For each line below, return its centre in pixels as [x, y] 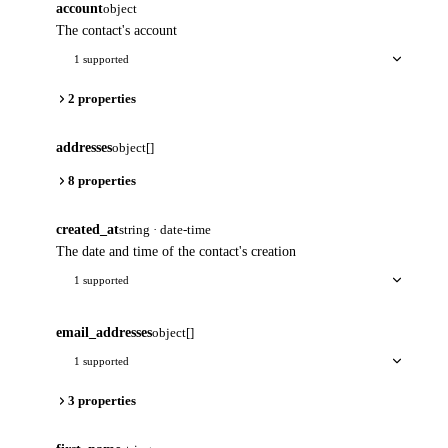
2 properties [102, 98]
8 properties [102, 180]
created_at [87, 229]
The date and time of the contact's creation [176, 251]
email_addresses [104, 332]
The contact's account [116, 30]
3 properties [102, 400]
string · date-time [165, 229]
